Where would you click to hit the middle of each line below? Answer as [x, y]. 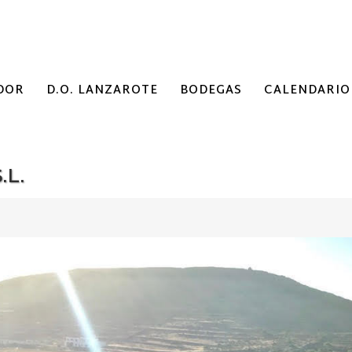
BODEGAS [211, 91]
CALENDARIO [307, 91]
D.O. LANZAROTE [102, 91]
